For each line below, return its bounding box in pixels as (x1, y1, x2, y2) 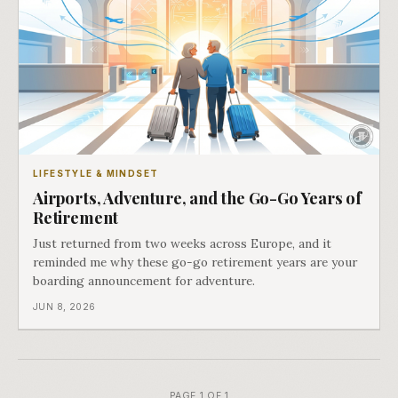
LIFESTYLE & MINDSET (33, 168, 159, 179)
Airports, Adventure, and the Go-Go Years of (33, 187, 362, 210)
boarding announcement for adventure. (33, 273, 255, 290)
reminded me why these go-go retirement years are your (33, 254, 357, 271)
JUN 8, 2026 (33, 301, 96, 314)
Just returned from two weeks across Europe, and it (33, 235, 331, 252)
